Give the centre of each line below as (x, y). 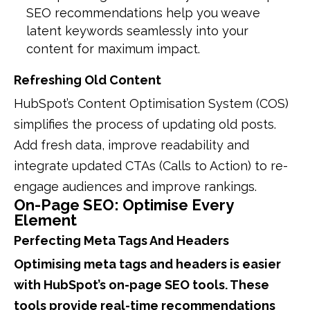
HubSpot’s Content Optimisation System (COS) (151, 103)
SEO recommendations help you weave (143, 12)
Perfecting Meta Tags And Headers (121, 240)
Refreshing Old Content (88, 80)
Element (45, 220)
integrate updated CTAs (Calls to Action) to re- (151, 165)
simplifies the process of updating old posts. (145, 124)
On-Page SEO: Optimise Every (124, 204)
